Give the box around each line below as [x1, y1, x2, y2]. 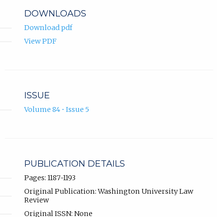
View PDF [24, 37, 57, 46]
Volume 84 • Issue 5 [24, 105, 89, 114]
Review [24, 196, 49, 205]
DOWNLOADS [24, 8, 86, 19]
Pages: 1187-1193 [24, 173, 76, 183]
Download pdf [24, 23, 72, 32]
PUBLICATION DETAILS [24, 158, 125, 170]
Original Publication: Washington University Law [24, 187, 193, 196]
